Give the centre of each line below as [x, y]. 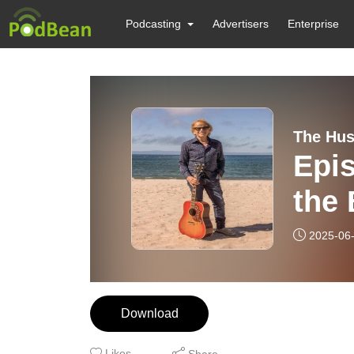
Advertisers [241, 24]
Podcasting [153, 24]
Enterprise [314, 24]
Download [150, 313]
